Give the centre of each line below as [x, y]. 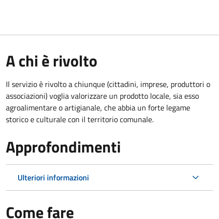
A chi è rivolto [52, 60]
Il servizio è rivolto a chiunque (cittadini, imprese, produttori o [108, 84]
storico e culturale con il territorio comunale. [80, 119]
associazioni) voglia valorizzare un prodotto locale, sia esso [102, 96]
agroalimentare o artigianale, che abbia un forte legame [98, 107]
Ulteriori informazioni [53, 177]
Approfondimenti [63, 146]
